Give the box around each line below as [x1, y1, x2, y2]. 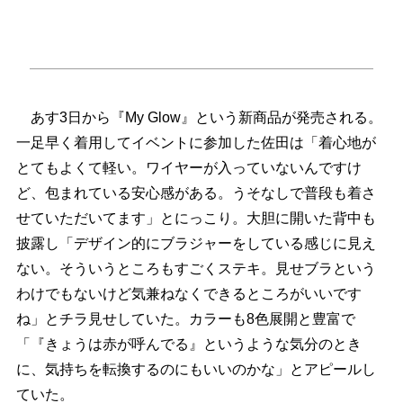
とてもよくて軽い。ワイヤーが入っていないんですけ [15, 160, 362, 176]
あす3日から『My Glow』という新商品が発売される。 [15, 110, 382, 126]
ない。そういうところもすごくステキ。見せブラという [15, 261, 376, 277]
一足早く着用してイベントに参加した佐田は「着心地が [15, 135, 376, 151]
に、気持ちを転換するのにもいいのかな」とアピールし [15, 362, 376, 378]
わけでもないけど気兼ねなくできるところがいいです [15, 286, 362, 302]
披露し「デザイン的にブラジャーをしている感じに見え [15, 236, 376, 252]
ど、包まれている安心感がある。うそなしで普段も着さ [15, 185, 376, 201]
